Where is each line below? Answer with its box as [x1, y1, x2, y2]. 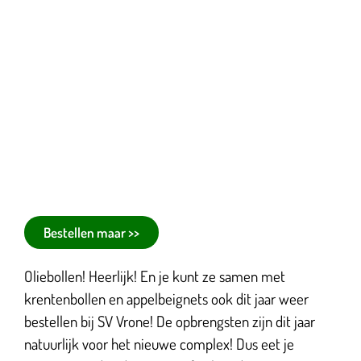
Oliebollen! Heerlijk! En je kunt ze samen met [24, 266, 285, 287]
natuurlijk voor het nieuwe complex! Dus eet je [24, 334, 294, 355]
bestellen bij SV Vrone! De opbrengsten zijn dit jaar [24, 311, 315, 332]
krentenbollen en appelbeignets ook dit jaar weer [24, 288, 309, 309]
